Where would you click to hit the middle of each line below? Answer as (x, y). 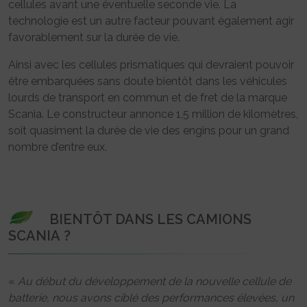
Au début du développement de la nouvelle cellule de (155, 281)
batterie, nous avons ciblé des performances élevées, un (151, 297)
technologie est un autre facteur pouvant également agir (151, 21)
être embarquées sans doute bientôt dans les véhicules (148, 81)
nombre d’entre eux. (58, 147)
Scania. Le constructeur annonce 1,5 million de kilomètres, (153, 114)
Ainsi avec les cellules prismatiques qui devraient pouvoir (151, 64)
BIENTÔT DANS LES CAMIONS (150, 219)
